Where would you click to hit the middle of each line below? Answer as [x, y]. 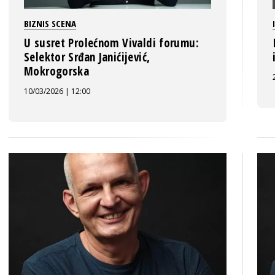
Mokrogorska [57, 71]
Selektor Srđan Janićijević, [87, 57]
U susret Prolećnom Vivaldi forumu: [111, 43]
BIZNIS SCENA [50, 23]
